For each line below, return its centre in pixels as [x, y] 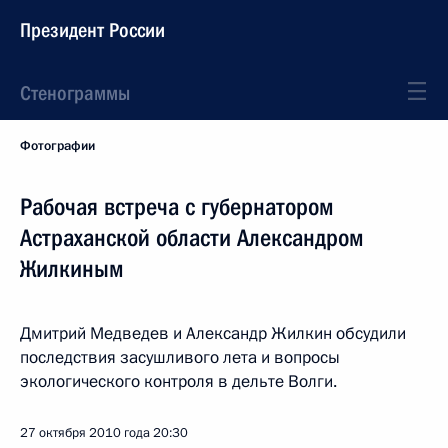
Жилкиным [72, 269]
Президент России [92, 30]
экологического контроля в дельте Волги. [178, 381]
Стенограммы [75, 93]
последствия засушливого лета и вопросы [180, 357]
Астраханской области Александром [192, 238]
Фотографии [57, 146]
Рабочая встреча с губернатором [177, 207]
